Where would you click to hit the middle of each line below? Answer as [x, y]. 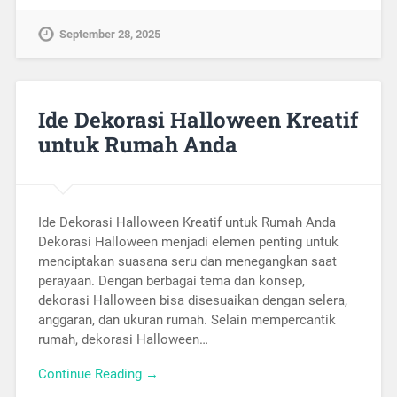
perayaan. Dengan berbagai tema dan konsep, [171, 281]
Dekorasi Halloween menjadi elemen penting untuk [188, 242]
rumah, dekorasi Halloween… [123, 340]
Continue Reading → [98, 374]
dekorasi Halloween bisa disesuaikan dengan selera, [192, 301]
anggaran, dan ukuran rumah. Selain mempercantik [187, 320]
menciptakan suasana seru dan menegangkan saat [187, 262]
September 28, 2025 [109, 34]
